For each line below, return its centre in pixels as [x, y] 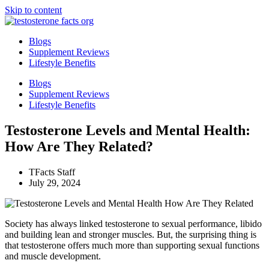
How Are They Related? [79, 146]
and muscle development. [53, 256]
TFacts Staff [52, 172]
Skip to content [33, 10]
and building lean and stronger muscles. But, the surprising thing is [131, 234]
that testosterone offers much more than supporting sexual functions [132, 245]
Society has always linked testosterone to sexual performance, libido [133, 223]
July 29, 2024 [55, 183]
